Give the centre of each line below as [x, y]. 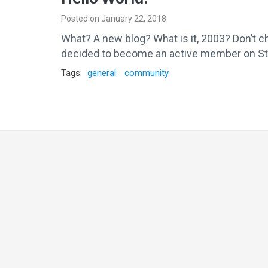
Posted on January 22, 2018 [114, 19]
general [102, 73]
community [147, 73]
